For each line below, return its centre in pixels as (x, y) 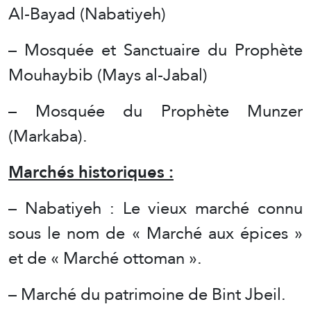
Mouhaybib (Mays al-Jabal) (108, 74)
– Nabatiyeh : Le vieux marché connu (155, 208)
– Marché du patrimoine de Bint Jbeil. (147, 294)
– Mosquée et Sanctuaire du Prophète (155, 49)
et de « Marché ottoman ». (105, 258)
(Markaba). (48, 135)
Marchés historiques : (91, 171)
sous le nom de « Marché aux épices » (155, 233)
